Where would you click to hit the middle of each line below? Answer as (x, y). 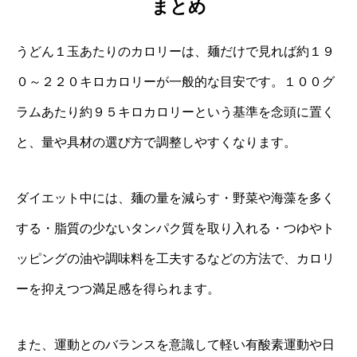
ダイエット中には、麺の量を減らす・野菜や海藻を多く (175, 198)
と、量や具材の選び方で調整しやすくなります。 (156, 143)
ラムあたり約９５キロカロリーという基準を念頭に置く (175, 112)
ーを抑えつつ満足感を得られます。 (118, 289)
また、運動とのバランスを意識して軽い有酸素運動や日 (175, 345)
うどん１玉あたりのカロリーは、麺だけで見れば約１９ (175, 52)
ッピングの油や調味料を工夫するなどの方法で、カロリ (175, 259)
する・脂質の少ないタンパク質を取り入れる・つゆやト (175, 229)
